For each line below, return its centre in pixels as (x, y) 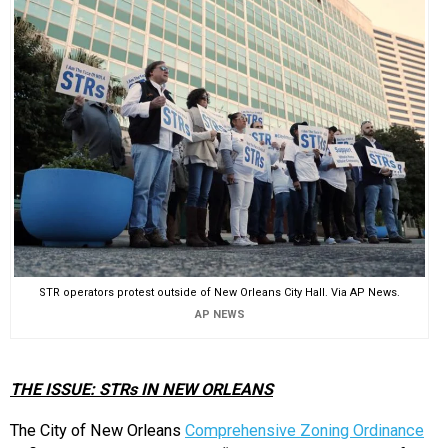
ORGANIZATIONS (85, 89)
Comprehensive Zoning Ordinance (304, 430)
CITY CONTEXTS (84, 153)
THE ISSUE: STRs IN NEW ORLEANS (141, 390)
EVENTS (46, 25)
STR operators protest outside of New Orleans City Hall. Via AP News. (220, 292)
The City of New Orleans (97, 430)
